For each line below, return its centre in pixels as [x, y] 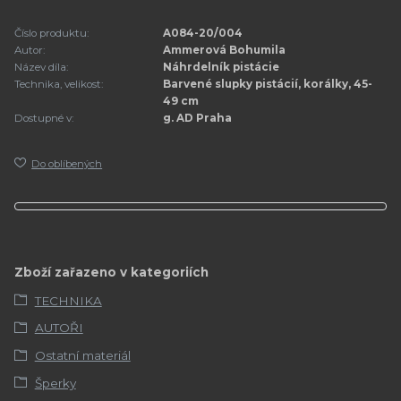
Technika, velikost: [59, 84]
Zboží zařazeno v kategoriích [111, 273]
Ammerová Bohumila [225, 50]
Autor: [30, 50]
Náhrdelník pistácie [222, 67]
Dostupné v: [44, 118]
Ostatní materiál [82, 356]
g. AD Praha [198, 118]
